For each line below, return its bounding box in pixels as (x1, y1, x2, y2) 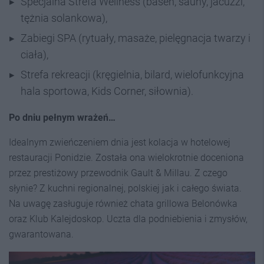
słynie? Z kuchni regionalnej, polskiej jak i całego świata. (9, 183, 242, 194)
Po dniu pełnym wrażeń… (9, 112, 115, 124)
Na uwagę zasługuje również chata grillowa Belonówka (9, 198, 237, 210)
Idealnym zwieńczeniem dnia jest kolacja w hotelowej (9, 137, 230, 148)
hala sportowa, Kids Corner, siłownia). (21, 85, 193, 98)
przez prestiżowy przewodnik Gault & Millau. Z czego (9, 167, 227, 179)
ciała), (21, 48, 48, 61)
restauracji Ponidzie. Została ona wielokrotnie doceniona (9, 152, 244, 164)
